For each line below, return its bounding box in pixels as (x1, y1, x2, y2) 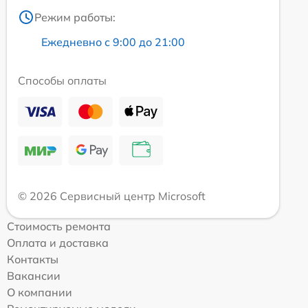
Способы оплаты (18, 74, 107, 88)
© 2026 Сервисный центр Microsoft (18, 189, 206, 203)
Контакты (7, 252, 58, 267)
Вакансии (7, 269, 60, 283)
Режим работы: (34, 10, 115, 25)
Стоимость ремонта (7, 219, 111, 234)
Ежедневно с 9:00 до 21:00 (41, 35, 185, 49)
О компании (7, 285, 72, 300)
